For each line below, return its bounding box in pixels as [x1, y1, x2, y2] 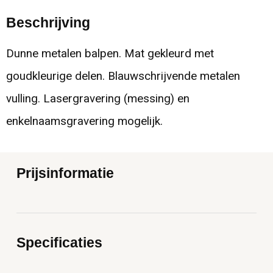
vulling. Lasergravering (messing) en [5, 91, 190, 105]
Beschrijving [5, 14, 90, 30]
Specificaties [16, 234, 103, 250]
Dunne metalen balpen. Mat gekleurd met [5, 46, 214, 60]
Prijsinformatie [16, 165, 115, 181]
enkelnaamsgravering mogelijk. [5, 114, 163, 128]
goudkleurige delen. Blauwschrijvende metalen [5, 69, 240, 83]
